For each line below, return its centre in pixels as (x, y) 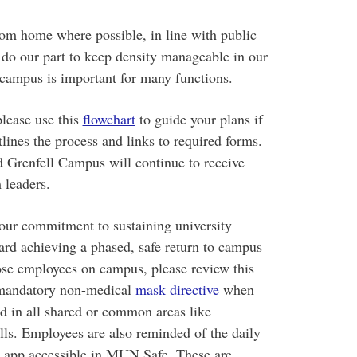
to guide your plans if (199, 119)
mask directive (177, 289)
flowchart (109, 119)
